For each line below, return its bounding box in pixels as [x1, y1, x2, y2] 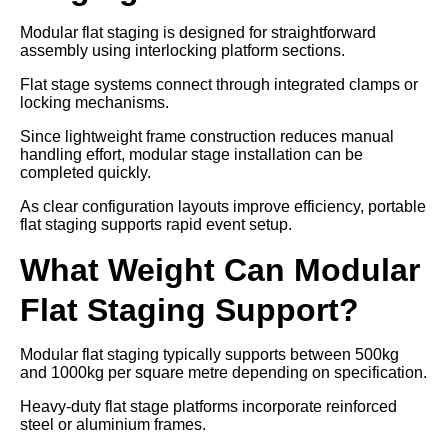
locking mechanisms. [20, 93, 169, 111]
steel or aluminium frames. [20, 415, 206, 433]
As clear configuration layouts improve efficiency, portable [20, 197, 426, 215]
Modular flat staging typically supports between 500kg [20, 345, 399, 363]
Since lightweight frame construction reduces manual [20, 127, 394, 145]
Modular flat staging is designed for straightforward [20, 23, 376, 41]
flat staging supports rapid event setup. [20, 215, 292, 233]
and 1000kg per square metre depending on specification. [20, 363, 427, 381]
